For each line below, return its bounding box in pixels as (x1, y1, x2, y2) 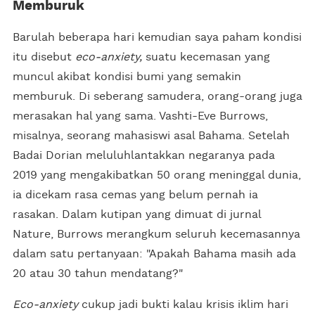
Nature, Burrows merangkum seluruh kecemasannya (13, 228, 300, 240)
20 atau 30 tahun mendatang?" (13, 267, 183, 279)
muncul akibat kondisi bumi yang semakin (13, 70, 241, 82)
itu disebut (13, 51, 72, 63)
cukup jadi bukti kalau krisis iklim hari (78, 298, 288, 310)
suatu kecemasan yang (142, 51, 270, 63)
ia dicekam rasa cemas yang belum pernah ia (13, 188, 258, 200)
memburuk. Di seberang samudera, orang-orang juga (13, 90, 302, 102)
